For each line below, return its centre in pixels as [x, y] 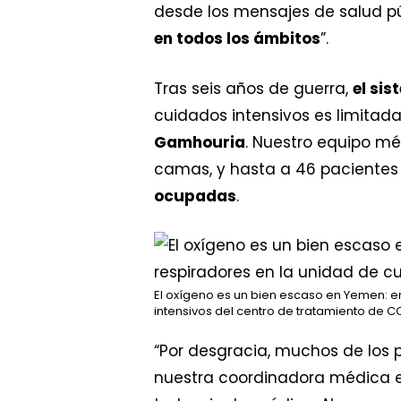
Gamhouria [200, 142]
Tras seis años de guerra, [253, 88]
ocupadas [195, 196]
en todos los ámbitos [237, 38]
